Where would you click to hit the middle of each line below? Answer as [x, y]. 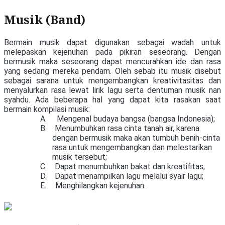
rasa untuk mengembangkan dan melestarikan [132, 147]
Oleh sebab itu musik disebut [168, 71]
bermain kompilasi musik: [47, 109]
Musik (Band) [45, 20]
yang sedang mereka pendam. [60, 71]
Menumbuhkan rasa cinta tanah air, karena [127, 128]
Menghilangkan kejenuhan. [101, 186]
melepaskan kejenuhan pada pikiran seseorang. [99, 52]
